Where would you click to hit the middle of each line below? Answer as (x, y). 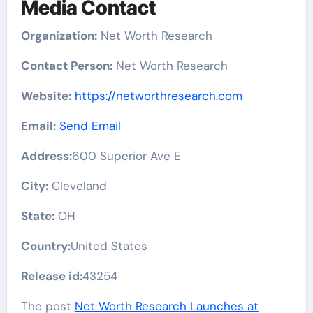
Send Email (90, 125)
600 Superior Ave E (126, 155)
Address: (46, 155)
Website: (46, 95)
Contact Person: (66, 65)
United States (109, 246)
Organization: (59, 35)
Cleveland (77, 185)
